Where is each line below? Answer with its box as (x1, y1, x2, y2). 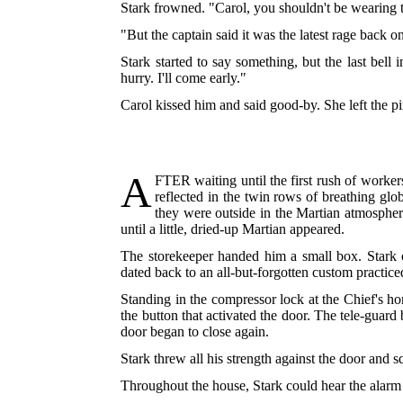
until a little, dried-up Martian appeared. (121, 221, 345, 237)
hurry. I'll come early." (121, 70, 247, 86)
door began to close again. (121, 324, 270, 340)
